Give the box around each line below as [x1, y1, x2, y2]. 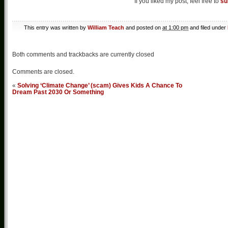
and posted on [124, 24, 162, 31]
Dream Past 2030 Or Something [12, 89, 104, 96]
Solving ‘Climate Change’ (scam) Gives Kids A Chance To [17, 82, 182, 89]
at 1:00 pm [162, 24, 188, 31]
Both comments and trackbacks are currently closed [12, 51, 154, 59]
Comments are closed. [12, 68, 74, 76]
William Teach [88, 24, 124, 31]
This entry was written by [24, 24, 88, 31]
